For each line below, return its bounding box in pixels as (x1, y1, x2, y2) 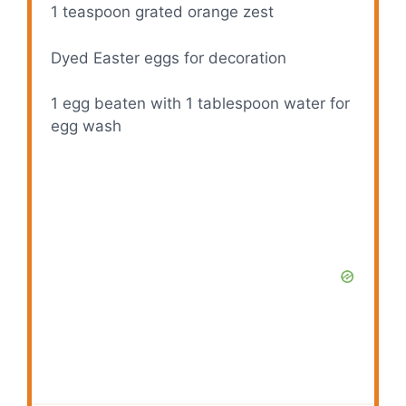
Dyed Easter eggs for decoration (51, 48, 287, 67)
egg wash (51, 117, 122, 136)
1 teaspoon (51, 3, 131, 22)
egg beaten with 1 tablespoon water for (58, 94, 351, 113)
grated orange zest (130, 3, 275, 22)
